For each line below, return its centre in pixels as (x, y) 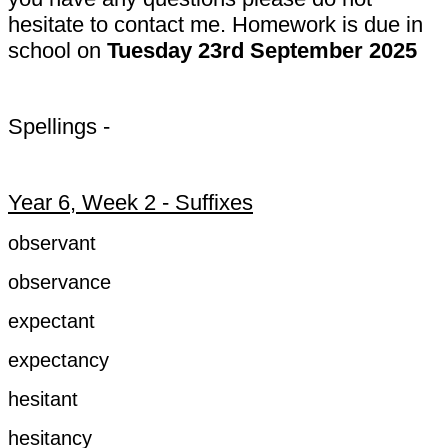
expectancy (58, 359)
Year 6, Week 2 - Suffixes (130, 202)
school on (57, 50)
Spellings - (59, 126)
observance (59, 281)
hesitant (43, 398)
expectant (51, 320)
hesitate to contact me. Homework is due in (215, 24)
